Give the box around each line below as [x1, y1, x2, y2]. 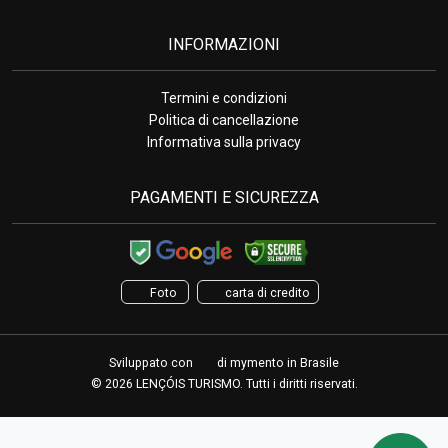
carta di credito [224, 285, 310, 300]
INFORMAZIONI [168, 35, 280, 55]
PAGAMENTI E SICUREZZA [129, 187, 319, 207]
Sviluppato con [109, 355, 194, 370]
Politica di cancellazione [149, 112, 299, 129]
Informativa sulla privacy [147, 134, 301, 151]
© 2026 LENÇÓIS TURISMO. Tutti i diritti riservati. [90, 377, 358, 391]
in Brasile [283, 355, 339, 370]
